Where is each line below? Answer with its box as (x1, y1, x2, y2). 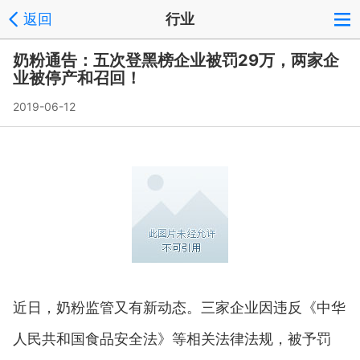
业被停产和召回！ (13, 68, 141, 88)
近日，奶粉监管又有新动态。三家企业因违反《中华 (13, 297, 346, 317)
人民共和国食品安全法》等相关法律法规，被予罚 (13, 328, 331, 348)
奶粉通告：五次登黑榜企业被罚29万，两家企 (13, 51, 339, 70)
